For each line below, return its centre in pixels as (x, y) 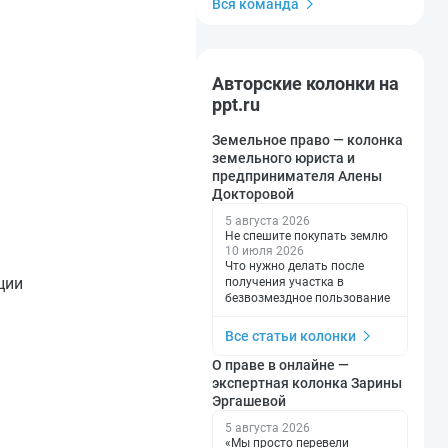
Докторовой (253, 194)
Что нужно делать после (294, 266)
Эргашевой (249, 401)
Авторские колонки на (305, 83)
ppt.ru (236, 104)
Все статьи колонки (290, 336)
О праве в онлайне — (280, 365)
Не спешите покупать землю (306, 236)
